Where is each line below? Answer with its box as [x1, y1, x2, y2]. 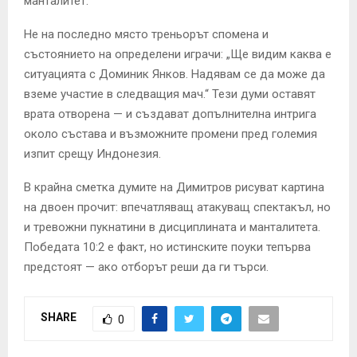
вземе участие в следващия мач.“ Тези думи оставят [24, 86, 316, 101]
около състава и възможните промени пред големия [24, 126, 317, 141]
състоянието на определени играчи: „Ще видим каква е [24, 46, 331, 61]
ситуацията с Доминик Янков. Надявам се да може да [24, 66, 325, 81]
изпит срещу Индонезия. [24, 146, 161, 161]
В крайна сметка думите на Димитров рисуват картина [24, 179, 324, 194]
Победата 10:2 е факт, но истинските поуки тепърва [24, 239, 311, 254]
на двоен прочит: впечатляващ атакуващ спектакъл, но [24, 199, 331, 214]
